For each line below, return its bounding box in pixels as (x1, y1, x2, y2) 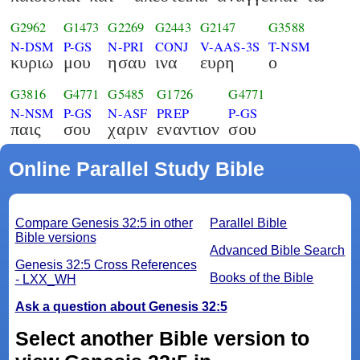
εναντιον (157, 119, 220, 140)
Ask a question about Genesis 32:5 (14, 300, 227, 314)
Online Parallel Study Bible (8, 157, 264, 181)
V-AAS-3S (199, 37, 260, 55)
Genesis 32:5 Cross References (14, 258, 197, 272)
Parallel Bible (210, 216, 288, 231)
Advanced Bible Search (210, 243, 346, 258)
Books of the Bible (210, 271, 314, 285)
